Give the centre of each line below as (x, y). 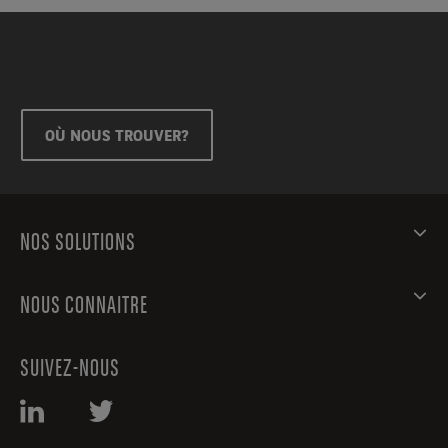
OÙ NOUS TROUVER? (117, 135)
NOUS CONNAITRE (84, 305)
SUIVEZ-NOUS (70, 368)
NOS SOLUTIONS (78, 242)
